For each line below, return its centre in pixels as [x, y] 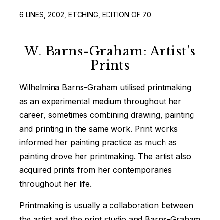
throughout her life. [55, 183]
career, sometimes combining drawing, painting [107, 115]
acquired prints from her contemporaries [96, 170]
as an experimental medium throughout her [100, 101]
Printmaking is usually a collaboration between [106, 205]
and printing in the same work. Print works [98, 128]
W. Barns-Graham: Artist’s [110, 51]
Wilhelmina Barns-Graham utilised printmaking [105, 87]
